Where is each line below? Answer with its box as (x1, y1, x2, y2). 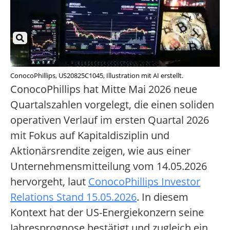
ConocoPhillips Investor (88, 175, 200, 189)
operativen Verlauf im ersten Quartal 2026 (10, 113, 209, 127)
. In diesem (137, 190, 188, 204)
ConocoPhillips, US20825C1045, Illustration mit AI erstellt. (10, 71, 183, 81)
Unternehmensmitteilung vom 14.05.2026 (10, 159, 207, 174)
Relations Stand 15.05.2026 (10, 190, 137, 204)
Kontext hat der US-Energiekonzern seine (10, 205, 204, 220)
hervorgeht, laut (10, 175, 88, 189)
